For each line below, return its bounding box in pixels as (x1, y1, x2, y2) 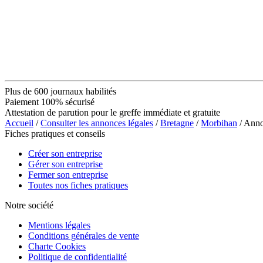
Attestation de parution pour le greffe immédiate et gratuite (5, 107, 220, 117)
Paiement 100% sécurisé (5, 96, 95, 107)
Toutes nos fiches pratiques (28, 180, 128, 190)
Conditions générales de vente (28, 230, 139, 241)
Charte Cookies (28, 241, 86, 251)
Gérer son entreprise (28, 159, 103, 169)
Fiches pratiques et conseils (5, 128, 105, 139)
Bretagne (160, 117, 194, 128)
